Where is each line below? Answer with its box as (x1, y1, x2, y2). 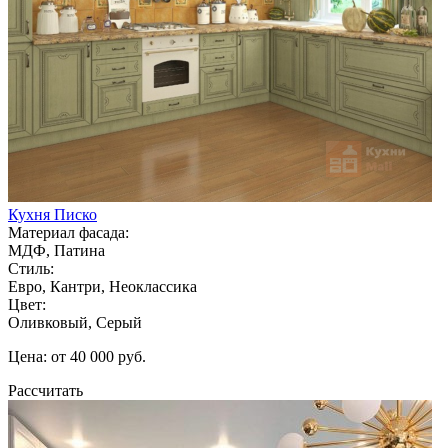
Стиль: (8, 259, 54, 277)
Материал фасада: (8, 223, 129, 241)
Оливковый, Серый (8, 313, 142, 331)
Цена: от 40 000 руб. (8, 347, 146, 365)
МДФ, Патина (8, 241, 105, 259)
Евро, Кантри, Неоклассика (8, 277, 197, 295)
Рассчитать (8, 381, 83, 399)
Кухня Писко (8, 205, 97, 223)
